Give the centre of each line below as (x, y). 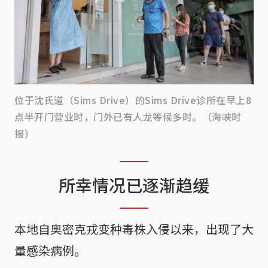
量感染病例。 (50, 250)
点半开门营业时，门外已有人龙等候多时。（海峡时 (128, 116)
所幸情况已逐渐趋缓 (134, 185)
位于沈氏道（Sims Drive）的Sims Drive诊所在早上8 (133, 100)
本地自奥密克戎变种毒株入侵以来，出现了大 (134, 229)
